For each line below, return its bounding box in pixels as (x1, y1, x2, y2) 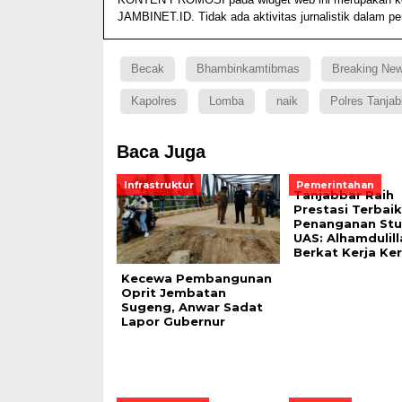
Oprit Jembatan (120, 285, 226, 301)
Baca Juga (116, 142, 205, 162)
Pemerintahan (295, 179, 374, 192)
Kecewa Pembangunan (120, 271, 272, 286)
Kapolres (130, 94, 177, 109)
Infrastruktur (123, 179, 194, 192)
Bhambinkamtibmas (196, 62, 300, 76)
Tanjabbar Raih (293, 188, 394, 203)
